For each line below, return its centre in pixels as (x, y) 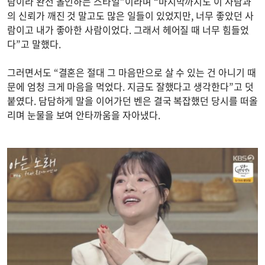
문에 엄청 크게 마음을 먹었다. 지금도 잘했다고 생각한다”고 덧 (130, 86)
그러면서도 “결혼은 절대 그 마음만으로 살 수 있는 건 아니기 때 (132, 72)
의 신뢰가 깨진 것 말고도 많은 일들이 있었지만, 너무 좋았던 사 (130, 15)
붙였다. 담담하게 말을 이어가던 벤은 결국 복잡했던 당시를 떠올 (132, 100)
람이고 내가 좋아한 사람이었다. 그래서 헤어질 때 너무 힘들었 (128, 29)
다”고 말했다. (34, 43)
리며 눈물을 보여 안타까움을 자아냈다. (84, 114)
